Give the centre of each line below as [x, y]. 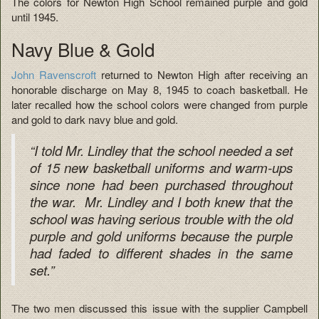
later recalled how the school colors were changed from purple [159, 104]
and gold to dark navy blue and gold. [95, 119]
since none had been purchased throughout [161, 184]
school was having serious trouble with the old [161, 218]
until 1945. [35, 17]
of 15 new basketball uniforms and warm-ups [161, 167]
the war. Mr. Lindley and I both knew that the [161, 201]
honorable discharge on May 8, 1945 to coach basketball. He [159, 89]
